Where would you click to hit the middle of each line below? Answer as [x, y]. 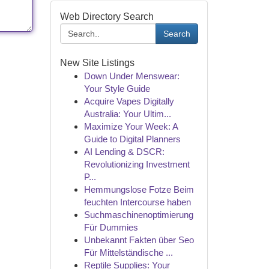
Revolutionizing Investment [137, 164]
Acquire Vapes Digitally [129, 101]
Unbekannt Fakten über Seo [139, 240]
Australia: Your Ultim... [127, 114]
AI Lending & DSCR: [124, 152]
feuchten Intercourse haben [137, 202]
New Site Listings [97, 63]
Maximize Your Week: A [131, 126]
